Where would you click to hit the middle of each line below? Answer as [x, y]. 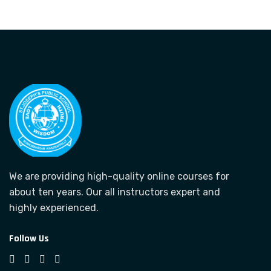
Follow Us [29, 239]
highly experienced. [54, 208]
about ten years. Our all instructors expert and [115, 192]
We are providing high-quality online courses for [119, 176]
